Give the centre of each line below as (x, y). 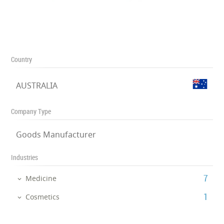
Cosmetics (43, 196)
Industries (25, 157)
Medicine (41, 178)
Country (22, 59)
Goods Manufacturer (56, 134)
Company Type (31, 111)
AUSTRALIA (37, 85)
